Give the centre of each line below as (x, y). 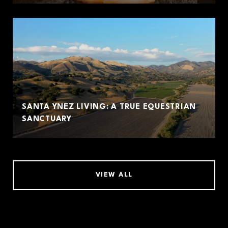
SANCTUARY (47, 120)
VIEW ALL (114, 175)
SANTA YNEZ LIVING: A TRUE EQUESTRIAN (109, 107)
